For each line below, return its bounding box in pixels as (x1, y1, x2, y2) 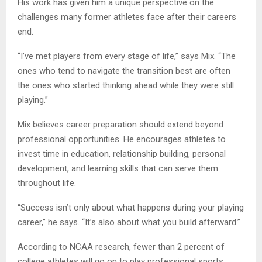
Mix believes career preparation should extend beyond (18, 119, 223, 130)
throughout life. (18, 177, 76, 188)
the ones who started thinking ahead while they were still (18, 80, 234, 91)
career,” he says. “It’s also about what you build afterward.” (18, 216, 240, 227)
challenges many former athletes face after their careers (18, 11, 236, 22)
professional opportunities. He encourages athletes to (18, 133, 226, 144)
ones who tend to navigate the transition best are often (18, 65, 230, 76)
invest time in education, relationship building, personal (18, 148, 226, 159)
